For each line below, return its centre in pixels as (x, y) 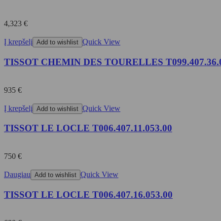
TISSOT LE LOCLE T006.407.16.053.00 (88, 194)
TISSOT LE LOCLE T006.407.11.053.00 (88, 128)
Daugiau (17, 175)
